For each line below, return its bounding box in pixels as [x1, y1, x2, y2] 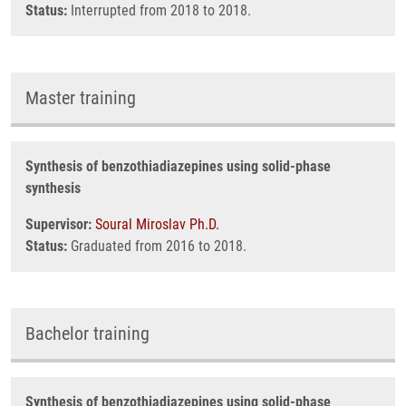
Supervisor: [25, 216, 92, 233]
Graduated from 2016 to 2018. [67, 237, 246, 255]
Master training [25, 87, 136, 109]
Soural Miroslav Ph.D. [95, 216, 219, 233]
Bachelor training [25, 323, 150, 344]
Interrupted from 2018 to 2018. [67, 2, 251, 19]
